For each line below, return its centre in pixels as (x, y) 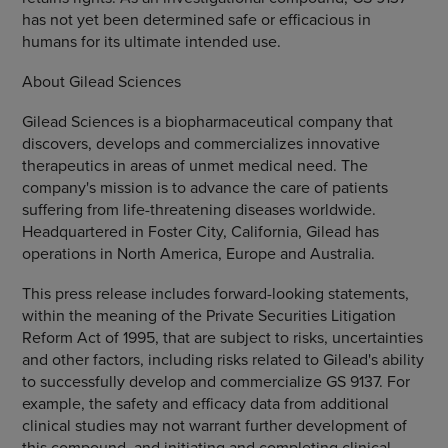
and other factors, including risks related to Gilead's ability (222, 359)
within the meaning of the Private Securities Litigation (208, 315)
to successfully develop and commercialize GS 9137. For (215, 381)
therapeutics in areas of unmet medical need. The (194, 165)
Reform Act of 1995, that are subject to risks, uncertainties (222, 337)
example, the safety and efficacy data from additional (205, 403)
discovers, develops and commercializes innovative (200, 143)
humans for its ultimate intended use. (151, 41)
